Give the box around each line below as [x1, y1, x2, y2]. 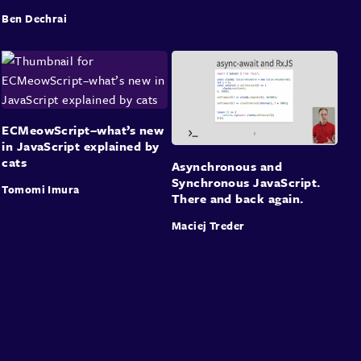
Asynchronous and [171, 156, 283, 175]
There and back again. [171, 189, 304, 207]
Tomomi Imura [2, 181, 80, 198]
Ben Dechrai [2, 10, 68, 27]
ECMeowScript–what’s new [2, 121, 164, 139]
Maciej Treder [171, 217, 245, 234]
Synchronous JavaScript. [171, 172, 321, 191]
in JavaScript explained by [2, 137, 160, 156]
